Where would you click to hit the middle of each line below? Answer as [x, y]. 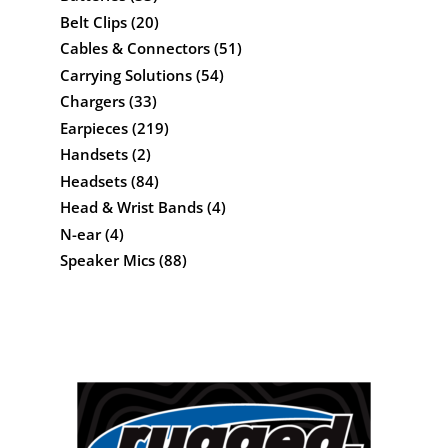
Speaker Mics [107, 260]
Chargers [92, 101]
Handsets [93, 154]
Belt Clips [93, 21]
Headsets [93, 180]
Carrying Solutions [125, 74]
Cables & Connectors [134, 48]
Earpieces [93, 127]
